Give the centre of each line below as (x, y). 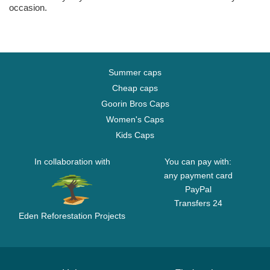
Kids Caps (135, 135)
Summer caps (135, 73)
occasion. (28, 8)
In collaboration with (72, 162)
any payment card (198, 176)
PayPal (198, 190)
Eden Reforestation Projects (72, 216)
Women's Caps (135, 120)
